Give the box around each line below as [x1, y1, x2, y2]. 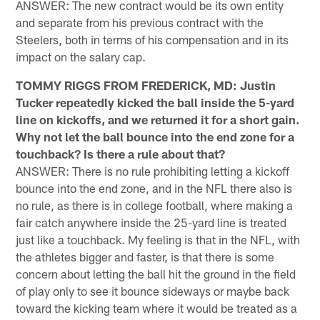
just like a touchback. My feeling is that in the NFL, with [16, 231, 301, 246]
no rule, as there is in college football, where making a [16, 197, 294, 212]
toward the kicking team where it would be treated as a [16, 300, 298, 315]
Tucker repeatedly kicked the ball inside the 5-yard [16, 94, 295, 109]
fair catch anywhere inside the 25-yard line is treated [16, 214, 287, 229]
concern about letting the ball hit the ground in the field [16, 266, 296, 281]
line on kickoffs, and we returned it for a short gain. [16, 111, 300, 126]
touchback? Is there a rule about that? [16, 146, 226, 161]
